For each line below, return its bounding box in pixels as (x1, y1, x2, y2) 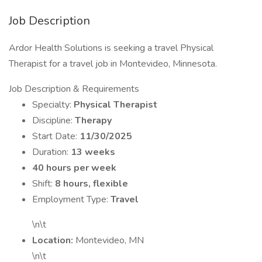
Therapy (75, 114, 112, 127)
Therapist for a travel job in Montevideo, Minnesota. (9, 57, 217, 70)
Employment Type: (32, 193, 111, 206)
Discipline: (32, 114, 75, 127)
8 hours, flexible (55, 177, 128, 190)
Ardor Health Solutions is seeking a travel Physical (9, 42, 213, 54)
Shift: (32, 177, 55, 190)
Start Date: (32, 130, 80, 143)
